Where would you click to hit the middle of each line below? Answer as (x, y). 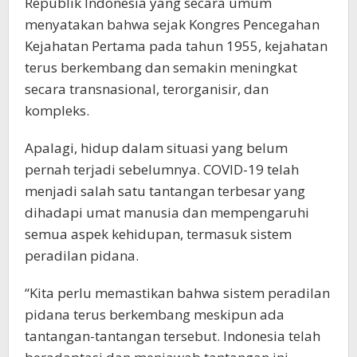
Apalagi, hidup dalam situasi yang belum (156, 148)
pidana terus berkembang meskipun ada (155, 314)
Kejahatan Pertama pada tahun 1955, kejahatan (176, 46)
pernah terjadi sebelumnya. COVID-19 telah (162, 169)
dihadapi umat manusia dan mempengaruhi (167, 212)
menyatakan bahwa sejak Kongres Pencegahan (172, 24)
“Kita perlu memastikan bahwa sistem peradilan (177, 293)
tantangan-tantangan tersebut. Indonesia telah (173, 336)
